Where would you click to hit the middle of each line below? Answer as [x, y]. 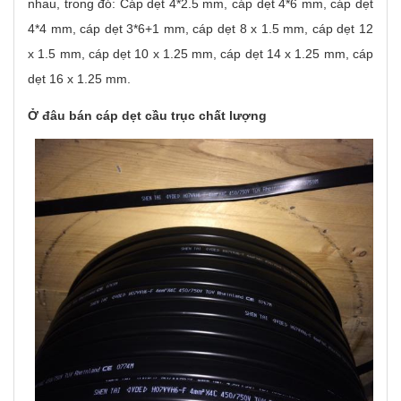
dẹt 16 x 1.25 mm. [79, 79]
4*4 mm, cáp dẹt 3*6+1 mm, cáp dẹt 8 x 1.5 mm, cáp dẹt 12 [200, 29]
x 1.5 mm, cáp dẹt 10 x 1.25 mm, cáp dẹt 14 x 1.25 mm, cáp [200, 54]
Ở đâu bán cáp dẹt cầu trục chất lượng [147, 115]
